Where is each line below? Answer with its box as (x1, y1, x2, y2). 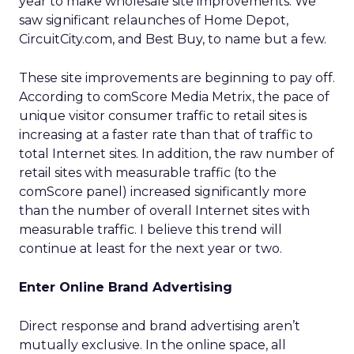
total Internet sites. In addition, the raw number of (19, 146, 334, 161)
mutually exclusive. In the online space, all (19, 337, 286, 352)
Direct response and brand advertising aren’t (19, 318, 300, 333)
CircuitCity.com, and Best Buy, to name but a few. (19, 32, 326, 47)
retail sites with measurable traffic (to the (19, 165, 277, 180)
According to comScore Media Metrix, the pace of (19, 89, 330, 104)
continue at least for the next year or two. (19, 241, 282, 256)
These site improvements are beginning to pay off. (19, 70, 335, 85)
